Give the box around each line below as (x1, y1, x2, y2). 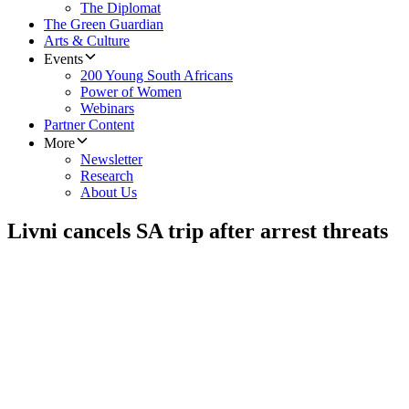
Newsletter (80, 152, 142, 168)
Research (80, 168, 133, 184)
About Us (80, 184, 137, 201)
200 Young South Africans (80, 68, 233, 84)
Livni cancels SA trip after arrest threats (7, 219, 388, 244)
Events (44, 51, 83, 68)
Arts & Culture (44, 33, 130, 49)
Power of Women (80, 84, 182, 100)
